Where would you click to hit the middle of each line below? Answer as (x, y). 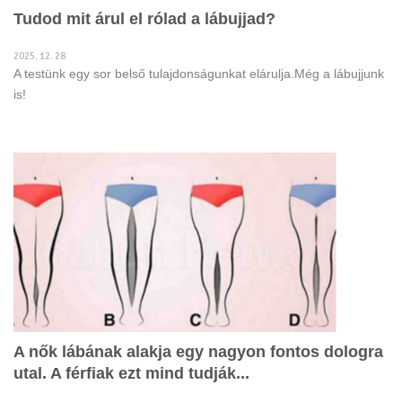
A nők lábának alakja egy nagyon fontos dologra (198, 352)
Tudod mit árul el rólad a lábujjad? (144, 19)
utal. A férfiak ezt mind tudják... (131, 373)
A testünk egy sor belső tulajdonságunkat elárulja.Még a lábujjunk (199, 74)
